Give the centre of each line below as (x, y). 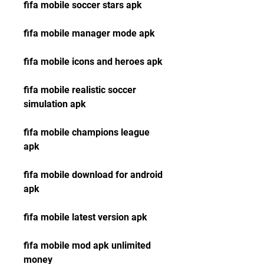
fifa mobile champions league (87, 132)
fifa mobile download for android (93, 175)
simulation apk (55, 104)
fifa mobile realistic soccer (80, 90)
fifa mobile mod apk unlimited (87, 245)
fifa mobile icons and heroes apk (93, 62)
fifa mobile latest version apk (85, 217)
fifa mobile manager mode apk (89, 33)
